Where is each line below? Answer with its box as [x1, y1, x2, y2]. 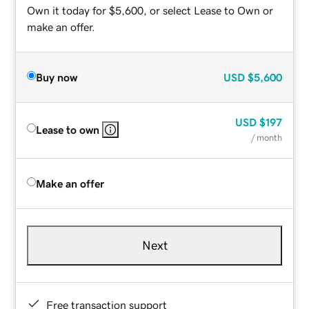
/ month [250, 132, 282, 142]
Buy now [36, 71, 78, 83]
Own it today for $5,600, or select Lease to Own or [27, 4, 274, 16]
